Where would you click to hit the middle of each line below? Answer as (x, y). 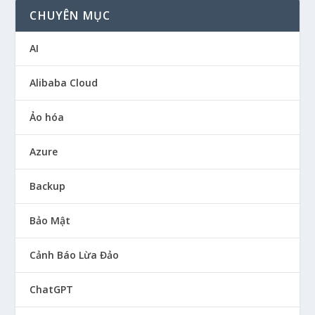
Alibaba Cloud (64, 82)
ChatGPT (52, 289)
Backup (48, 186)
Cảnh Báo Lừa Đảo (75, 255)
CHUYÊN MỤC (70, 15)
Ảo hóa (47, 117)
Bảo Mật (50, 220)
